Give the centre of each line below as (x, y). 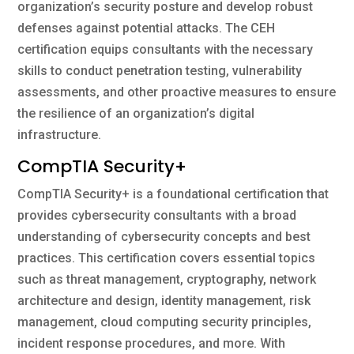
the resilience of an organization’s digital (136, 113)
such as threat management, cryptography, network (167, 279)
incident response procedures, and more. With (152, 343)
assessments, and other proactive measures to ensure (177, 92)
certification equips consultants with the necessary (166, 49)
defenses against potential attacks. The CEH (147, 28)
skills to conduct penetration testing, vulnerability (160, 70)
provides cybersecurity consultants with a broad (157, 215)
